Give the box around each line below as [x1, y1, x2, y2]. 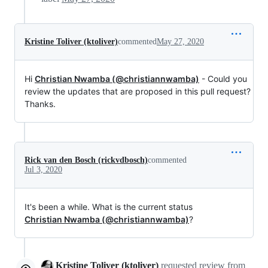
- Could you [199, 73, 247, 84]
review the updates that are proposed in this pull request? [25, 86, 251, 96]
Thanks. [25, 98, 56, 109]
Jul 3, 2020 [25, 165, 62, 174]
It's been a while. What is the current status [25, 201, 193, 212]
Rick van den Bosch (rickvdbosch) [25, 155, 148, 165]
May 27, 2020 [157, 36, 204, 46]
